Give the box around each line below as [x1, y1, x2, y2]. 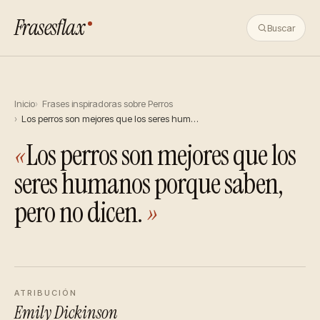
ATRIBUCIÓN [14, 288, 77, 298]
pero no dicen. [14, 194, 146, 231]
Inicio [14, 98, 35, 109]
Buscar [267, 22, 295, 34]
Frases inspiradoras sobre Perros [41, 98, 173, 109]
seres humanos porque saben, [14, 165, 283, 202]
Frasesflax [14, 14, 85, 41]
